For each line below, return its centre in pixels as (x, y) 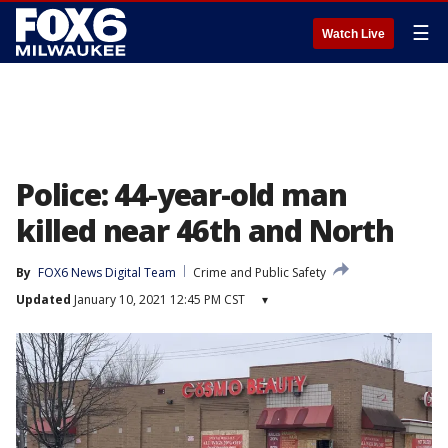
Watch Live (353, 34)
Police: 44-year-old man (181, 194)
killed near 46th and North (205, 230)
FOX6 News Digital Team (107, 272)
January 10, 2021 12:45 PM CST (158, 299)
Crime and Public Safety (259, 272)
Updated (43, 299)
